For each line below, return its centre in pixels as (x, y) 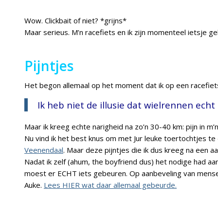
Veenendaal (44, 150)
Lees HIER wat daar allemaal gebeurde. (110, 185)
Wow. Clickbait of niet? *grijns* (75, 20)
